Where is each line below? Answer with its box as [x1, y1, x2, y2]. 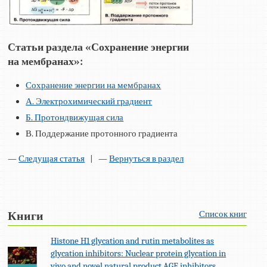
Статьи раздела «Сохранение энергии [8, 41, 190, 54]
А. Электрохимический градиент [26, 95, 153, 107]
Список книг [198, 208, 247, 219]
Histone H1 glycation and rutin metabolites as [51, 235, 215, 246]
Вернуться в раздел [109, 153, 184, 164]
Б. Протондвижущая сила [26, 111, 124, 123]
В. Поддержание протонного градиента [26, 128, 178, 139]
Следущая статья [18, 153, 85, 164]
